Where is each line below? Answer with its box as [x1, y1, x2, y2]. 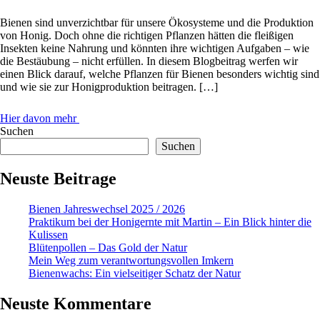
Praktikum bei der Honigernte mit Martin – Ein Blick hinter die [29, 216, 311, 229]
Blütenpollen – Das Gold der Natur [29, 241, 187, 254]
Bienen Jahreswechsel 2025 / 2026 [29, 203, 185, 216]
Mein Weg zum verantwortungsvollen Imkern [29, 254, 234, 267]
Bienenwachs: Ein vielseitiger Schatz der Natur [29, 267, 241, 280]
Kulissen [29, 229, 68, 241]
